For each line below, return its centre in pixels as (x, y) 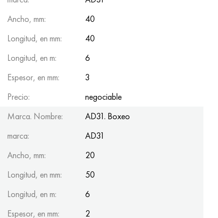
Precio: (18, 96)
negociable (103, 96)
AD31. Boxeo (108, 116)
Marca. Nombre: (35, 116)
